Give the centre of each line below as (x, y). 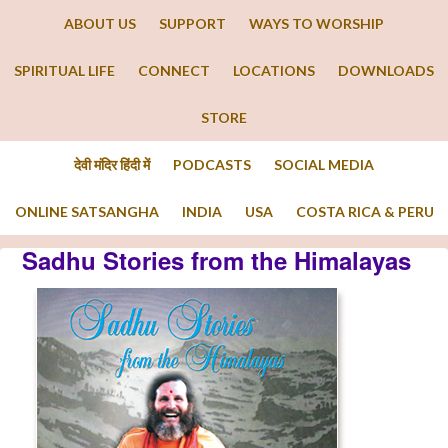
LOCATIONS (274, 70)
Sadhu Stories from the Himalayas (217, 260)
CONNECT (174, 70)
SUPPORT (192, 23)
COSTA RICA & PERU (364, 211)
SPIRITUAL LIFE (64, 70)
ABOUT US (100, 23)
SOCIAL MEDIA (324, 164)
